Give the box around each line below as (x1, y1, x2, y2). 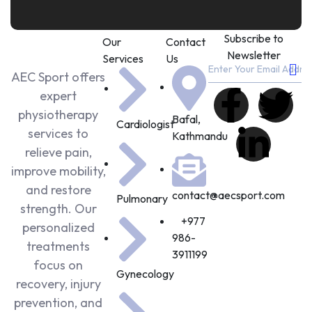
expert (40, 88, 77, 104)
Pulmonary (116, 192, 169, 206)
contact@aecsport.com (172, 188, 286, 203)
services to (28, 125, 89, 141)
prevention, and (14, 295, 103, 311)
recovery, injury (15, 276, 101, 292)
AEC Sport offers (11, 69, 106, 85)
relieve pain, (24, 144, 92, 160)
